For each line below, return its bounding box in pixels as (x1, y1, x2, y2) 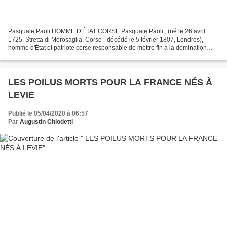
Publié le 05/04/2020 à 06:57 (8, 110, 88, 118)
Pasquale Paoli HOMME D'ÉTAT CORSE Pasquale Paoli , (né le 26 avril (8, 28, 205, 35)
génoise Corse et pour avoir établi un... (8, 52, 115, 60)
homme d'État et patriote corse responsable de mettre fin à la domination (8, 44, 207, 52)
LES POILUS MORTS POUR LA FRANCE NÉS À (8, 77, 212, 88)
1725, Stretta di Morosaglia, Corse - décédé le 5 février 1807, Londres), (8, 36, 203, 44)
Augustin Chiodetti (20, 118, 73, 126)
